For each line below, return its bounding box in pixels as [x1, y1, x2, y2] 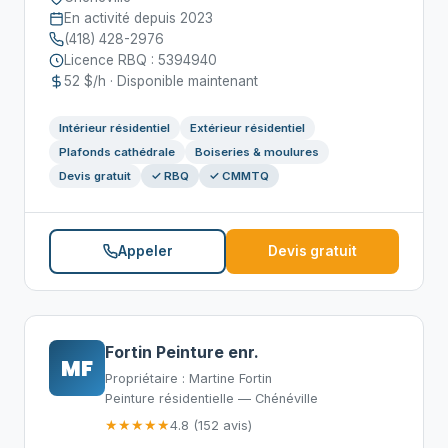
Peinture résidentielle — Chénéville [105, 391, 318, 406]
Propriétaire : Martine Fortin [105, 371, 272, 386]
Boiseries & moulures [195, 145, 319, 159]
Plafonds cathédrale [59, 145, 175, 159]
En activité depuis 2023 [64, 10, 213, 26]
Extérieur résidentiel [190, 121, 305, 135]
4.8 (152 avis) [170, 417, 252, 433]
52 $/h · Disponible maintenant [64, 73, 258, 89]
